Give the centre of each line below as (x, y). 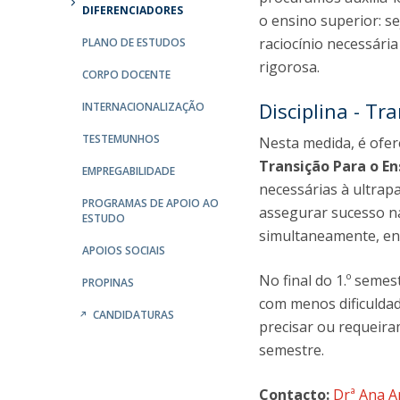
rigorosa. (290, 67)
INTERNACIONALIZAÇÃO (143, 107)
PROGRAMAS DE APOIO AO (150, 203)
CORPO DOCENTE (126, 75)
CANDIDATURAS (133, 315)
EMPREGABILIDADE (129, 171)
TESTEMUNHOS (121, 139)
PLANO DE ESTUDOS (134, 42)
